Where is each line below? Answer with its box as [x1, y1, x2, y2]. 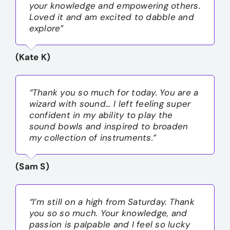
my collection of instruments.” [29, 131, 157, 143]
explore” [29, 22, 64, 34]
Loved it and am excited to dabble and [29, 11, 194, 23]
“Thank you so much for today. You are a [29, 86, 199, 98]
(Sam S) [15, 161, 49, 172]
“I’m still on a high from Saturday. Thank [29, 196, 195, 207]
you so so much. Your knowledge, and [29, 207, 187, 219]
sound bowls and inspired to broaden [29, 120, 188, 132]
